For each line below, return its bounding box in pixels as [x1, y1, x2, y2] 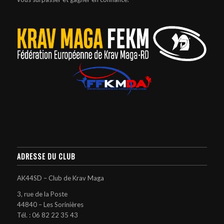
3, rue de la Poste [16, 189, 67, 198]
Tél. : [16, 210, 30, 219]
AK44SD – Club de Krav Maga [16, 173, 104, 182]
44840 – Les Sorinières [16, 200, 83, 208]
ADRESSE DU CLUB [16, 150, 75, 161]
